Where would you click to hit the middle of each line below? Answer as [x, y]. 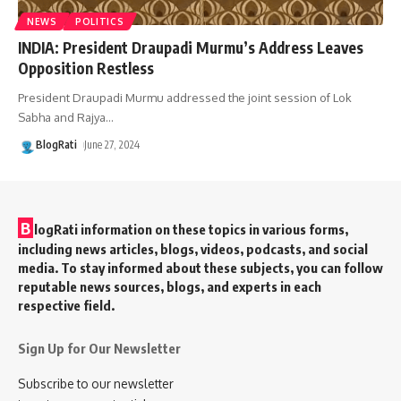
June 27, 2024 [112, 144]
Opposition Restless [86, 68]
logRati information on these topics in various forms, [191, 229]
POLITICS [99, 21]
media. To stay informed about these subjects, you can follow [200, 267]
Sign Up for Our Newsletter [99, 348]
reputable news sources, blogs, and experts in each [170, 286]
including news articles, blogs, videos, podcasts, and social [193, 248]
